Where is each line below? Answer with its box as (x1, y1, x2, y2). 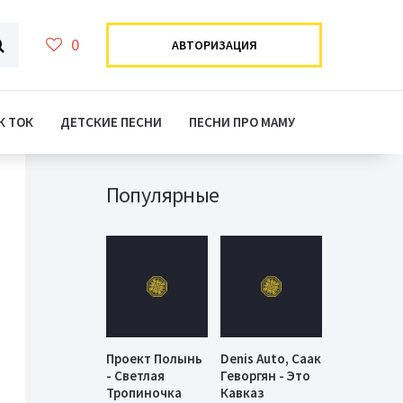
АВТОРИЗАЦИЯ (171, 37, 257, 53)
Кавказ (220, 383, 265, 401)
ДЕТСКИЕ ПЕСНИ (60, 113, 162, 130)
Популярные (106, 181, 219, 209)
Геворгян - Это (220, 366, 311, 384)
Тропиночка (106, 383, 182, 401)
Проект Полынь (106, 349, 202, 367)
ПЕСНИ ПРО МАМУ (189, 113, 295, 130)
